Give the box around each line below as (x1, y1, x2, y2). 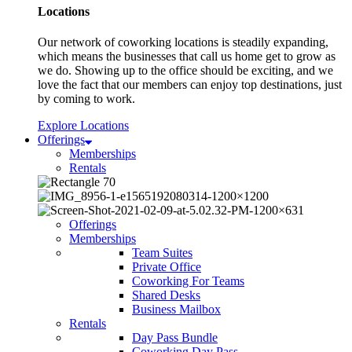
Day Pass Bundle (132, 331, 218, 345)
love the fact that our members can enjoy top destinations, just (38, 78, 342, 92)
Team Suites (132, 246, 192, 260)
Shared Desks (132, 288, 200, 302)
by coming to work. (38, 92, 135, 106)
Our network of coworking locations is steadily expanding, (38, 35, 328, 49)
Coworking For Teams (132, 274, 244, 288)
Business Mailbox (132, 302, 221, 317)
